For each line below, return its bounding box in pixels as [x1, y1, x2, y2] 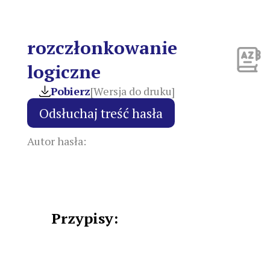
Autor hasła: [27, 134, 86, 149]
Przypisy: [51, 209, 118, 228]
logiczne [27, 60, 101, 84]
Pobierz [51, 84, 90, 99]
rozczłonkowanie [27, 36, 177, 60]
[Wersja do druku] [90, 84, 175, 99]
